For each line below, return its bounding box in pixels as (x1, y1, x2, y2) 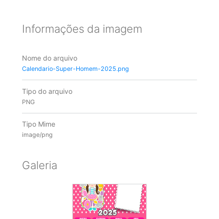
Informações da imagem (22, 22, 142, 35)
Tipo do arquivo (22, 87, 72, 95)
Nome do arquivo (22, 54, 77, 63)
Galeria (22, 158, 57, 172)
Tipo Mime (22, 120, 55, 129)
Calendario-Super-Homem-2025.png (22, 65, 129, 73)
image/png (22, 131, 53, 139)
